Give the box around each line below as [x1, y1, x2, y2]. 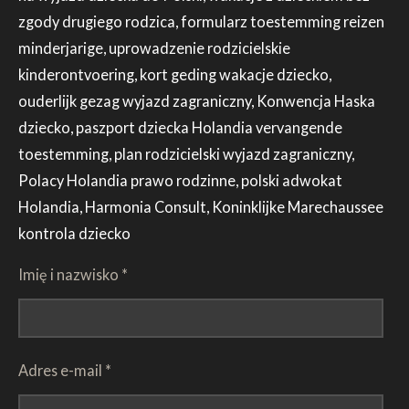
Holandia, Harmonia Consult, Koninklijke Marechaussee [18, 197, 383, 215]
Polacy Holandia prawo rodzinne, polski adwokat [18, 171, 342, 189]
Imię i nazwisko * [18, 266, 128, 284]
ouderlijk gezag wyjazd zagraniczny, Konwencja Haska [18, 91, 375, 110]
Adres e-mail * [18, 361, 111, 379]
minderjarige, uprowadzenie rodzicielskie [18, 38, 290, 57]
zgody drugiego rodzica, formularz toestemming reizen [18, 12, 384, 30]
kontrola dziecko [18, 224, 131, 242]
